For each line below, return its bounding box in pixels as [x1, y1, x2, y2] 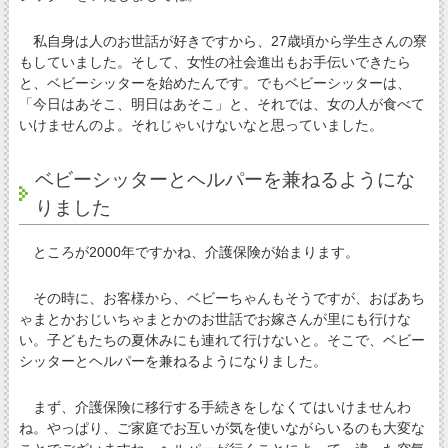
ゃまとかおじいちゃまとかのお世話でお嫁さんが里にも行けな [18, 310, 411, 327]
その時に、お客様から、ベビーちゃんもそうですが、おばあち [18, 289, 425, 306]
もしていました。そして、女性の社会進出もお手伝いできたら [18, 53, 411, 70]
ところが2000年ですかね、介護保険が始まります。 [18, 243, 359, 260]
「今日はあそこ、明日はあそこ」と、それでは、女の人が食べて [18, 95, 425, 112]
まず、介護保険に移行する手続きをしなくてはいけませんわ [18, 399, 411, 416]
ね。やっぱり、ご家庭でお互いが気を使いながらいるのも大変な [18, 420, 425, 437]
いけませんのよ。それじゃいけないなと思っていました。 [18, 116, 383, 133]
